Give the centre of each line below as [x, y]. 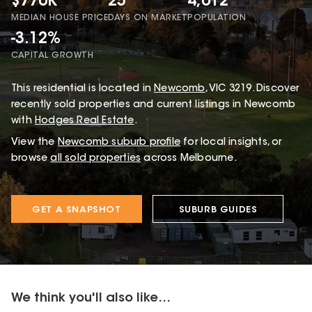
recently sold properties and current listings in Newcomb [154, 106]
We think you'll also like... [91, 299]
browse [30, 159]
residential [60, 89]
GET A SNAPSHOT [77, 210]
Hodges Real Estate [85, 122]
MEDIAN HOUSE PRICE [60, 18]
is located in [119, 89]
